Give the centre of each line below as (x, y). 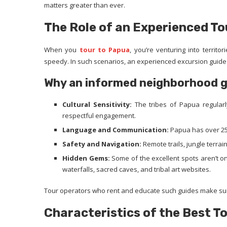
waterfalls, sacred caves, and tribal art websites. (137, 169)
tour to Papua (105, 50)
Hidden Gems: (86, 158)
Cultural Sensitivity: (97, 104)
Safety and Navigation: (102, 144)
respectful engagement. (99, 116)
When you (62, 50)
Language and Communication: (116, 130)
